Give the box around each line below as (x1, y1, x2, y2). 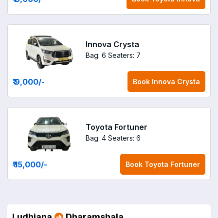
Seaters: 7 (108, 51, 141, 59)
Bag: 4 (86, 133, 106, 142)
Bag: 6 (86, 51, 106, 59)
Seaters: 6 (108, 133, 141, 142)
